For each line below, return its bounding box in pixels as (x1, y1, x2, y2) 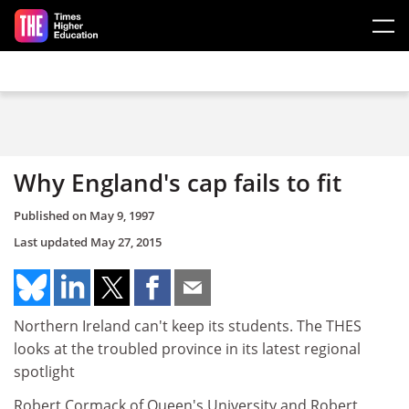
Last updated (14, 233, 90, 250)
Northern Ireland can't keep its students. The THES (14, 315, 362, 336)
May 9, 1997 (89, 206, 154, 224)
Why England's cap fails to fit (14, 166, 341, 199)
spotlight (14, 361, 75, 382)
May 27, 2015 (90, 233, 162, 250)
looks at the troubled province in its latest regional (14, 338, 361, 359)
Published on (14, 206, 89, 224)
